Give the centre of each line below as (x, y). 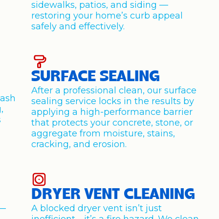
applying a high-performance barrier (112, 112)
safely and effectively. (78, 26)
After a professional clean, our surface (114, 90)
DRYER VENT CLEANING (113, 195)
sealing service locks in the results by (113, 101)
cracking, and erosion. (79, 144)
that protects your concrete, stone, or (112, 123)
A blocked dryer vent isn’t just (97, 208)
